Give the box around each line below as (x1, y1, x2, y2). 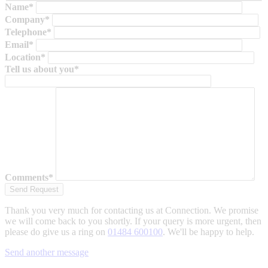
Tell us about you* (5, 64, 79, 75)
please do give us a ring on (5, 227, 108, 237)
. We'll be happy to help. (163, 227, 254, 237)
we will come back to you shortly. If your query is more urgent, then (5, 216, 261, 227)
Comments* (5, 172, 53, 183)
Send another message (5, 247, 89, 258)
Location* (5, 52, 45, 63)
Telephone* (5, 27, 51, 38)
